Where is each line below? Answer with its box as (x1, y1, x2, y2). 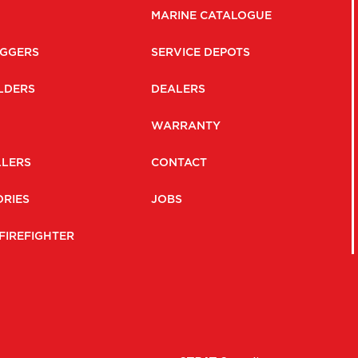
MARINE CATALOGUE (151, 7, 272, 23)
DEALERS (151, 81, 206, 97)
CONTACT (151, 154, 208, 170)
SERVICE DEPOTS (151, 44, 251, 60)
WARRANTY (151, 117, 221, 133)
